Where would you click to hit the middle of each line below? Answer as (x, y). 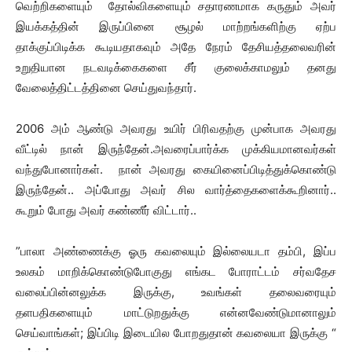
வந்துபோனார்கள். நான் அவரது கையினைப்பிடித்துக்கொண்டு (176, 169)
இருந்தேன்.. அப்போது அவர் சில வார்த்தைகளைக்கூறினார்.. (176, 190)
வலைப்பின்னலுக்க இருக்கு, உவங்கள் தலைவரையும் (176, 292)
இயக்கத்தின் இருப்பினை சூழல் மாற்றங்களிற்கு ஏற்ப (176, 26)
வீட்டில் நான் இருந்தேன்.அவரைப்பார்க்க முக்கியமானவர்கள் (176, 149)
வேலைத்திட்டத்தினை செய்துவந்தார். (106, 88)
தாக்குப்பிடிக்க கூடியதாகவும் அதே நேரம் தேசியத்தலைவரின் (176, 47)
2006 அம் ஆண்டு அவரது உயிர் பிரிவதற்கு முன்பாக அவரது (176, 128)
